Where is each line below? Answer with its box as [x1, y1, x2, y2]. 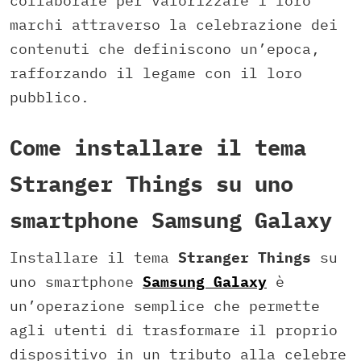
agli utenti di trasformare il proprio [10, 320, 338, 339]
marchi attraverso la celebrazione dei [10, 15, 338, 35]
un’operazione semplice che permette [10, 296, 320, 315]
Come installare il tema [10, 133, 306, 162]
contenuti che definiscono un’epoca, [10, 39, 320, 59]
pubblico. [10, 88, 89, 107]
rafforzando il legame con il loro [10, 64, 302, 83]
